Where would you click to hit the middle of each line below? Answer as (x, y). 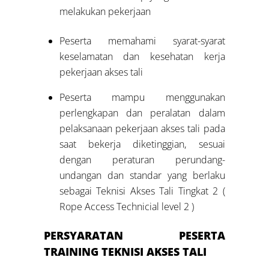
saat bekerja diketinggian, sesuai (142, 144)
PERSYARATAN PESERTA (134, 236)
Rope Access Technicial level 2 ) (126, 206)
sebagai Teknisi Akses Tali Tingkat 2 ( (142, 191)
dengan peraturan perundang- (142, 159)
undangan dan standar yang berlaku (142, 175)
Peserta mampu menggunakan (142, 97)
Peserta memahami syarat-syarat (142, 41)
